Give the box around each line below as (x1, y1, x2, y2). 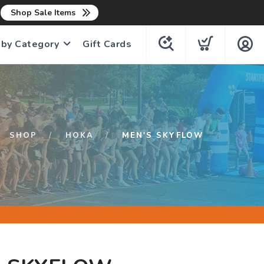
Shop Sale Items (10, 7, 75, 18)
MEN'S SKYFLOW (122, 130, 204, 141)
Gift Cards (82, 38, 131, 51)
